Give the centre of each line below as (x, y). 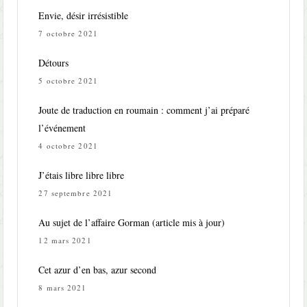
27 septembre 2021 (76, 193)
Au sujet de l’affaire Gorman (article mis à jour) (132, 223)
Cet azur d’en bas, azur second (98, 270)
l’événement (62, 128)
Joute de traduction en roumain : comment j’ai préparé (144, 110)
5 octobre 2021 (68, 81)
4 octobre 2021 (68, 146)
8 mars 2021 (63, 288)
